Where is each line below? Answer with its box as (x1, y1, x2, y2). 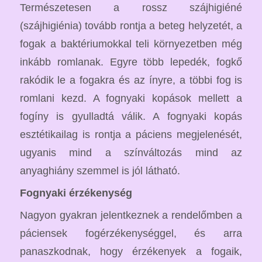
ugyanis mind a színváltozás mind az (19, 146, 243, 158)
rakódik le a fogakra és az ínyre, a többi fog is (19, 73, 243, 86)
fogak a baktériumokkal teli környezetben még (19, 37, 243, 50)
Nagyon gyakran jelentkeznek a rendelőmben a (19, 209, 243, 222)
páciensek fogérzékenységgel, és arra (19, 227, 243, 240)
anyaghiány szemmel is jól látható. (19, 164, 180, 177)
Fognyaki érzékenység (19, 187, 132, 199)
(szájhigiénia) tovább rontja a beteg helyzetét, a (19, 19, 243, 32)
